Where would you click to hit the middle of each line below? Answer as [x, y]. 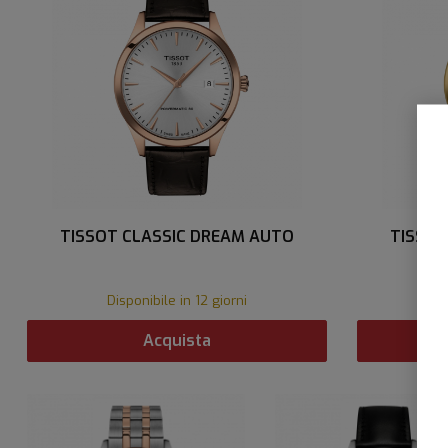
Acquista [177, 341]
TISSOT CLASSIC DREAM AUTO [177, 236]
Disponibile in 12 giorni [177, 300]
